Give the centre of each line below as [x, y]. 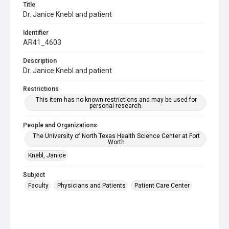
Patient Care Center [162, 186]
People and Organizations [60, 125]
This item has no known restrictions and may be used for [116, 100]
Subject [34, 175]
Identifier [36, 33]
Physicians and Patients [91, 186]
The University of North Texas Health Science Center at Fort [116, 136]
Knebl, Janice [47, 155]
